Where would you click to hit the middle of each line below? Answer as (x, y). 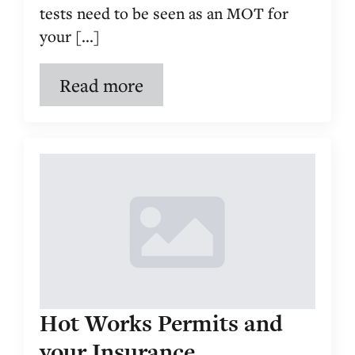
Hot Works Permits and (161, 323)
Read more (101, 84)
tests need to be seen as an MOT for (164, 13)
